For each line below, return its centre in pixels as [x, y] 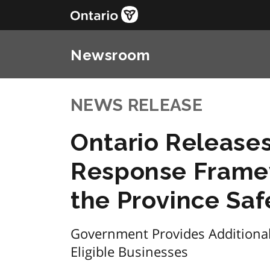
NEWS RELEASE [137, 105]
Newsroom [111, 55]
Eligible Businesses [129, 251]
